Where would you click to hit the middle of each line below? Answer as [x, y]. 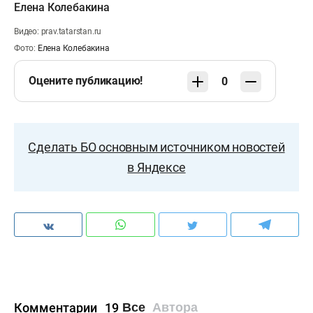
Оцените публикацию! [86, 81]
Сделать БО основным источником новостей [156, 147]
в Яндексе [156, 167]
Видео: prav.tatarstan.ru [58, 31]
